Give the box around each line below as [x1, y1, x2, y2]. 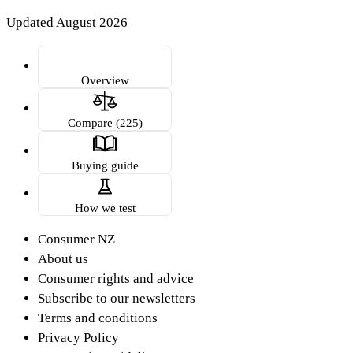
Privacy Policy [38, 329, 119, 345]
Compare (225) [67, 115, 143, 129]
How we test [74, 200, 136, 214]
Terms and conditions [38, 310, 158, 325]
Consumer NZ [38, 231, 115, 247]
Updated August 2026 [6, 14, 128, 30]
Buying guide [71, 158, 139, 172]
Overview [80, 72, 129, 87]
